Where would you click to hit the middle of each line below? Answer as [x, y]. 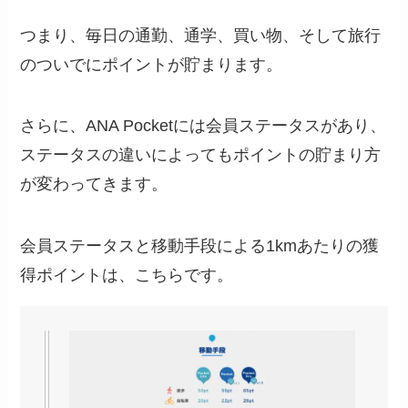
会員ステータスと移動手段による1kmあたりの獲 [200, 246]
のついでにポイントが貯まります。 [152, 64]
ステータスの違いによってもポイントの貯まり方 [201, 155]
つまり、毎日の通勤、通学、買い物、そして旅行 [201, 35]
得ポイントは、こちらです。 [127, 275]
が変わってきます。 [94, 184]
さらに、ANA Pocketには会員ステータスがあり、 [204, 126]
